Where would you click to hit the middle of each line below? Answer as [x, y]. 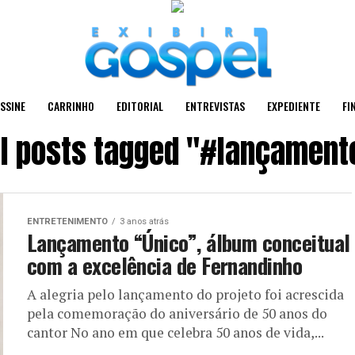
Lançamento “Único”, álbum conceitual [189, 242]
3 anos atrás [144, 221]
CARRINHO [71, 106]
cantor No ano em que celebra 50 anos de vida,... [176, 332]
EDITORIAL [139, 106]
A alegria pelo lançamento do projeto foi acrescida [185, 294]
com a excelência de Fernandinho [165, 265]
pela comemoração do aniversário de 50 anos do [177, 313]
